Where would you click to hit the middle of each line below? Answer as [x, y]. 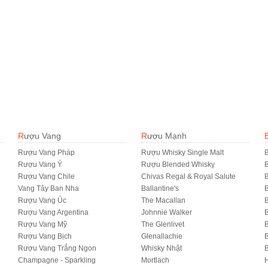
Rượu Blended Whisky [178, 165]
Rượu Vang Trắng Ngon [57, 248]
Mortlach [156, 260]
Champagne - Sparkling [57, 260]
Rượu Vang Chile [47, 176]
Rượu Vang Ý [40, 165]
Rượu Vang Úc [42, 200]
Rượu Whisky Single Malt [183, 153]
